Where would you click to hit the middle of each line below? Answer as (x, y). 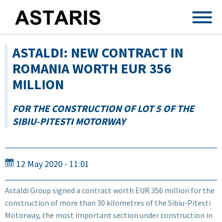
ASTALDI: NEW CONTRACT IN (98, 53)
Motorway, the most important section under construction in (109, 215)
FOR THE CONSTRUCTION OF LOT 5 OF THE (103, 108)
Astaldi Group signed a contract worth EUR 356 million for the (110, 190)
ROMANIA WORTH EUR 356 (92, 68)
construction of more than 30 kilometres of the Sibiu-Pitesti (108, 202)
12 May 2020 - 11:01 (53, 164)
